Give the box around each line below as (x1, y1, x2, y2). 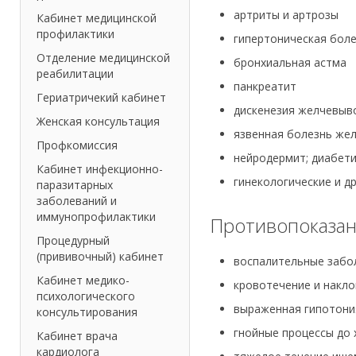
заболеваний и (37, 193, 117, 209)
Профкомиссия (37, 137, 118, 153)
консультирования (37, 304, 137, 320)
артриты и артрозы (233, 7, 339, 23)
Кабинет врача (37, 328, 118, 344)
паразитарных (37, 177, 113, 193)
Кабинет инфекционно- (37, 161, 163, 177)
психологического (37, 288, 135, 304)
